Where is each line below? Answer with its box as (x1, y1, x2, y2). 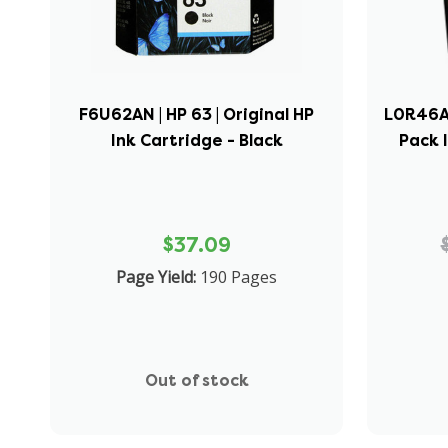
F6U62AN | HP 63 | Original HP (79, 103, 315, 125)
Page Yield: (116, 265, 197, 288)
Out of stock (144, 369, 249, 391)
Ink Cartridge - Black (110, 129, 283, 151)
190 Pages (200, 265, 278, 288)
